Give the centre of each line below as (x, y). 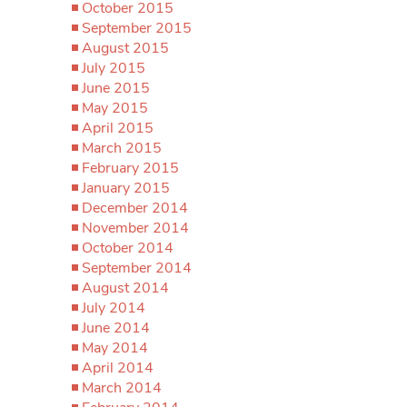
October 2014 (128, 248)
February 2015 (130, 168)
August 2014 (125, 288)
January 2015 (126, 188)
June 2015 (116, 88)
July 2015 (114, 68)
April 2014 (118, 368)
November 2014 (135, 228)
